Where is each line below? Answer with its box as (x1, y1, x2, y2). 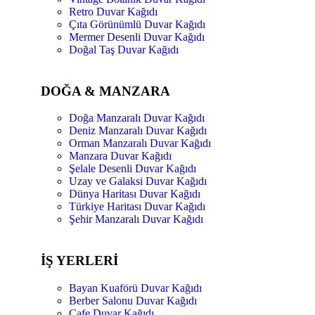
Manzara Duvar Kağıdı (69, 150, 172, 162)
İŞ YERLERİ (41, 253, 118, 269)
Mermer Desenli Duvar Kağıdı (69, 30, 205, 43)
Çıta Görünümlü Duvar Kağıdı (69, 18, 205, 30)
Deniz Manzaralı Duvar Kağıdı (69, 124, 207, 137)
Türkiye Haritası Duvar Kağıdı (69, 200, 205, 213)
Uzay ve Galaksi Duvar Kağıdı (69, 175, 207, 188)
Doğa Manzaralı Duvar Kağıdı (69, 112, 205, 124)
